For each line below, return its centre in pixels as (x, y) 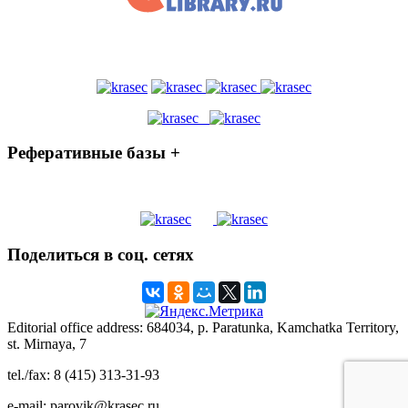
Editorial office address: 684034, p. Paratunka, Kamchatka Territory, (203, 328)
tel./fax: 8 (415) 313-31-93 (83, 375)
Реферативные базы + (94, 153)
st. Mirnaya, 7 (47, 344)
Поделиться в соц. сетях (101, 254)
